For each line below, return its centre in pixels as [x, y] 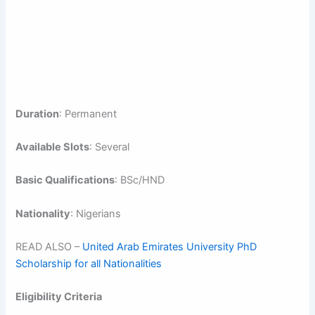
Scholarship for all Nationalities [89, 263]
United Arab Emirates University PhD [170, 246]
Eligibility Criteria [59, 297]
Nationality [43, 213]
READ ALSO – [49, 246]
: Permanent [88, 114]
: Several [110, 147]
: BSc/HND [140, 180]
